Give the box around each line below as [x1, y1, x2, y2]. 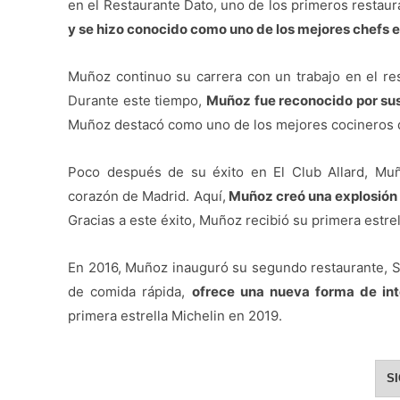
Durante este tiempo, [68, 92, 206, 110]
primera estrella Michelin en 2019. [68, 307, 282, 325]
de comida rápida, [68, 283, 192, 301]
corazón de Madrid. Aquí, [68, 187, 226, 205]
